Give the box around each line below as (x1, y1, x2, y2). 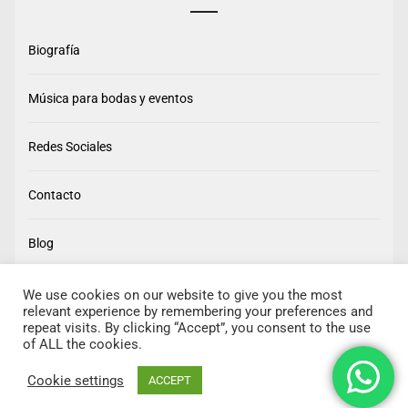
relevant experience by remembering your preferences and (23, 303, 372, 320)
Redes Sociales (28, 139, 112, 155)
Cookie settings (27, 372, 124, 389)
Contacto (28, 188, 81, 203)
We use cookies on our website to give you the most (23, 287, 342, 303)
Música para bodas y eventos (28, 91, 193, 107)
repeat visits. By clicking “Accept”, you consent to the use (23, 320, 371, 336)
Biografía (28, 43, 80, 58)
